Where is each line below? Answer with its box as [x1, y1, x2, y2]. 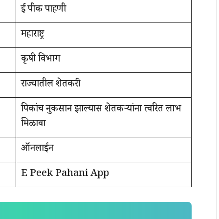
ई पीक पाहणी [21, 2, 66, 18]
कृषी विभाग [21, 52, 60, 68]
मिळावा [21, 116, 45, 132]
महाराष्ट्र [21, 27, 44, 43]
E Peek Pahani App [21, 166, 109, 182]
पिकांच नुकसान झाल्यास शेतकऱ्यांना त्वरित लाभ [21, 102, 181, 118]
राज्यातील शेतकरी [21, 77, 78, 93]
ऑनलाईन [21, 141, 53, 157]
